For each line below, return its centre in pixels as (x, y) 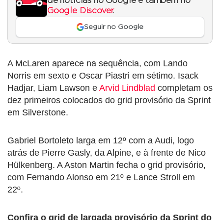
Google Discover (80, 11)
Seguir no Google (114, 27)
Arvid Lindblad (127, 88)
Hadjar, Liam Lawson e (53, 88)
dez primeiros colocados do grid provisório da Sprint (109, 100)
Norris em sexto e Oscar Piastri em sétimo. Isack (103, 76)
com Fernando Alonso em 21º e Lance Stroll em (101, 178)
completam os (184, 88)
